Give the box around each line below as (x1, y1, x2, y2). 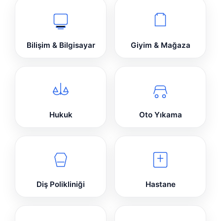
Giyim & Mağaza (130, 40, 190, 50)
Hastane (145, 180, 176, 189)
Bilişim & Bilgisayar (26, 40, 95, 50)
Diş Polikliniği (37, 180, 85, 189)
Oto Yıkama (139, 110, 182, 120)
